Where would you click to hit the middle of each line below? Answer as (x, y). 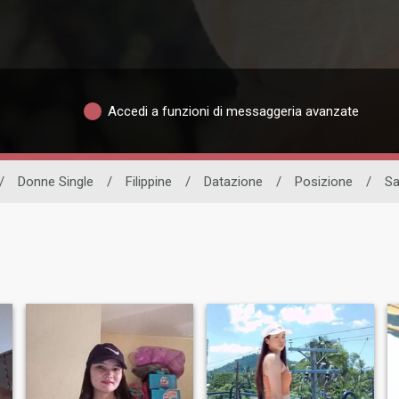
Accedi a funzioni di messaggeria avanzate (233, 111)
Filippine (149, 182)
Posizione (324, 182)
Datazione (233, 182)
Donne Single (56, 182)
